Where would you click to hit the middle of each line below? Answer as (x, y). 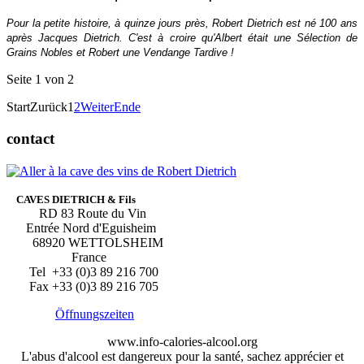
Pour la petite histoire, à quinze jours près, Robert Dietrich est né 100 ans (182, 24)
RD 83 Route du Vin (76, 214)
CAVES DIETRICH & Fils (71, 200)
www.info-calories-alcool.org (182, 342)
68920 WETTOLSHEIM (85, 243)
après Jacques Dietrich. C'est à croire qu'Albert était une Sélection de (182, 38)
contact (30, 139)
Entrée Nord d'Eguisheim (81, 228)
